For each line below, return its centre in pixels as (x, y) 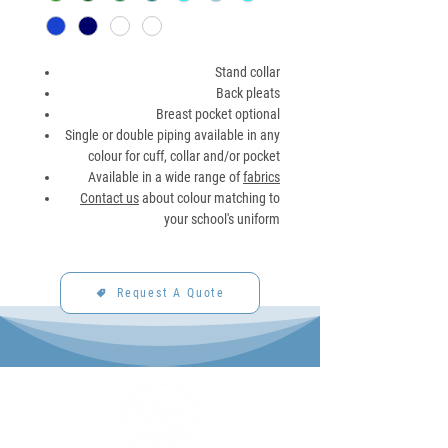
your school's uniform (222, 219)
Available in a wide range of (165, 177)
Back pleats (248, 93)
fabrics (261, 177)
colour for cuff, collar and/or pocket (184, 156)
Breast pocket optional (218, 114)
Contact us (109, 198)
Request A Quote (171, 293)
